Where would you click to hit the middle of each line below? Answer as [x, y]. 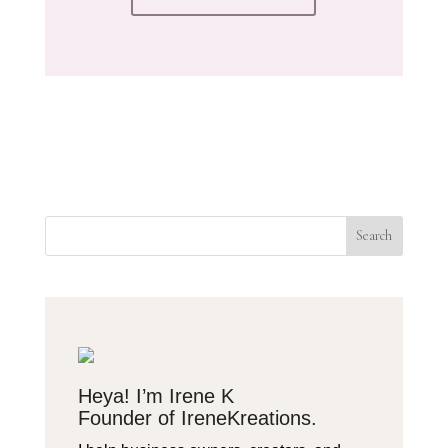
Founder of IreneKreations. [197, 417]
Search [374, 236]
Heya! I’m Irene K [155, 395]
